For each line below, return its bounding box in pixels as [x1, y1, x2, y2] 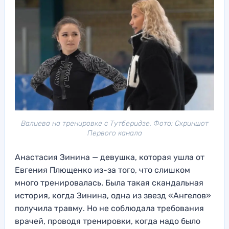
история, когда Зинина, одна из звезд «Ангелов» [15, 190, 211, 200]
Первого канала [87, 128, 142, 138]
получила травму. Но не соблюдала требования [15, 203, 204, 213]
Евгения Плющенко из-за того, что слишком [15, 165, 190, 175]
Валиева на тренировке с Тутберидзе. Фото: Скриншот [20, 119, 209, 128]
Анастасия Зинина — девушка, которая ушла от [15, 152, 204, 162]
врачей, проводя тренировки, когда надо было [15, 216, 200, 226]
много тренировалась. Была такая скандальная [15, 177, 203, 188]
